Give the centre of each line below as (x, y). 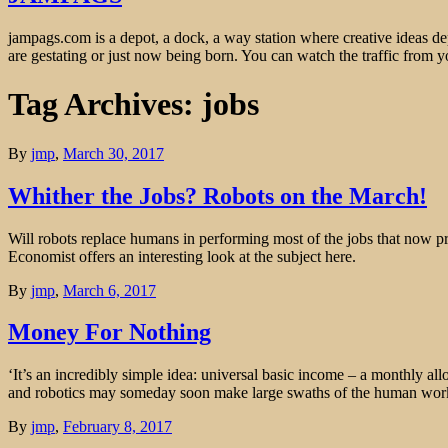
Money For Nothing (109, 332)
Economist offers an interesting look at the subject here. (182, 256)
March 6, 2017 (109, 290)
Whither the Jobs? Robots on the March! (217, 195)
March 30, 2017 (113, 153)
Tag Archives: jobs (133, 104)
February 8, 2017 (117, 427)
